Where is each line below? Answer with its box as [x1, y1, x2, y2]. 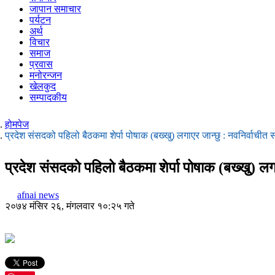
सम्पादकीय [29, 92, 67, 103]
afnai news [17, 189, 59, 200]
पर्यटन [29, 15, 51, 25]
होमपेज [5, 119, 29, 130]
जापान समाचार [29, 4, 81, 14]
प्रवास [29, 59, 53, 69]
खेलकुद [29, 81, 56, 91]
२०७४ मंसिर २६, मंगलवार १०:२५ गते [5, 200, 134, 211]
